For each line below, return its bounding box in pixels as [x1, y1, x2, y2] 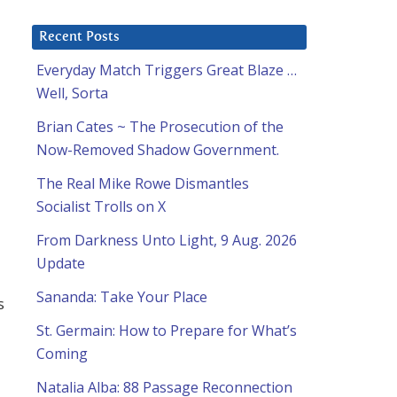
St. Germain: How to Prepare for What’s [36, 321, 297, 341]
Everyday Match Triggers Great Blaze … [36, 60, 297, 81]
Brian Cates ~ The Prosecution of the [36, 117, 284, 137]
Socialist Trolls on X [36, 197, 166, 217]
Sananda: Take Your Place [36, 287, 207, 307]
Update [36, 253, 85, 274]
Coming [36, 344, 88, 364]
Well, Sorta [36, 83, 108, 104]
